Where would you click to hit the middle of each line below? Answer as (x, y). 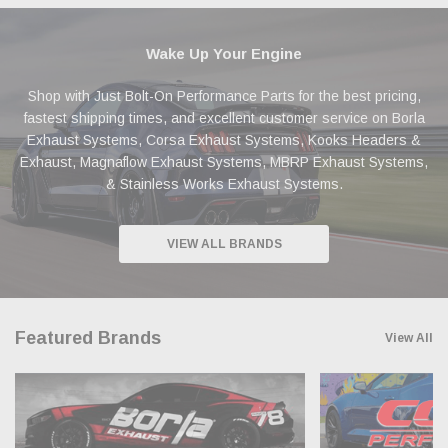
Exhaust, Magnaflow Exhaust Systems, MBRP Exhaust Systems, (224, 162)
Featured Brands (88, 338)
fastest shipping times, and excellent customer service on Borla (224, 118)
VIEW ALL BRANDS (224, 244)
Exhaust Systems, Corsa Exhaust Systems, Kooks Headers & (224, 140)
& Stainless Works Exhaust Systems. (224, 184)
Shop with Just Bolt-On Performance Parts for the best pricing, (224, 96)
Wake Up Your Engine (224, 54)
